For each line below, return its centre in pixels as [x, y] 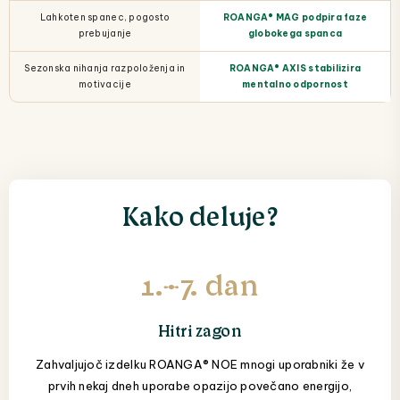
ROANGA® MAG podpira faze [295, 18]
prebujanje [105, 34]
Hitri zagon [200, 330]
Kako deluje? [200, 215]
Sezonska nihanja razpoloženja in [105, 69]
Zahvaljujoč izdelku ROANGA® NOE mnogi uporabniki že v [200, 365]
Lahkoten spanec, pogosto [105, 18]
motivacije [105, 85]
